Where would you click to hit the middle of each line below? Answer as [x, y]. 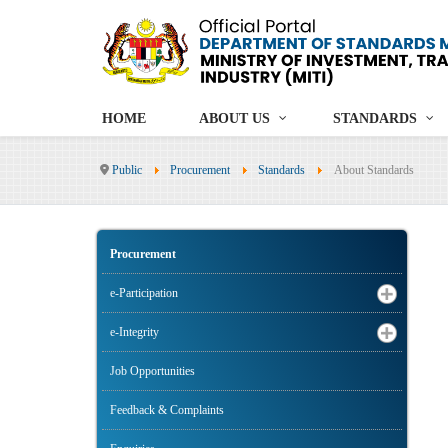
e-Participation [144, 293]
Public [127, 170]
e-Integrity [134, 332]
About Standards [373, 170]
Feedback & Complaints [167, 410]
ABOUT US [234, 119]
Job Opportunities [152, 371]
